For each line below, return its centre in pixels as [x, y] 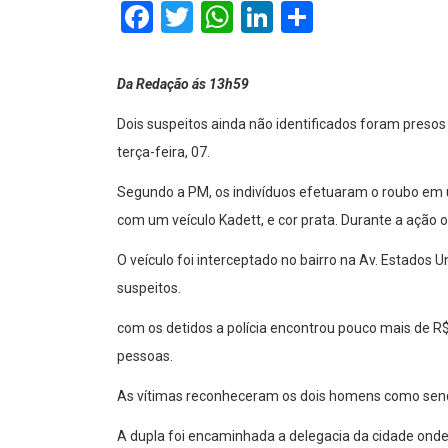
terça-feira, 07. [163, 151]
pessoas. [145, 355]
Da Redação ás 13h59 [183, 83]
